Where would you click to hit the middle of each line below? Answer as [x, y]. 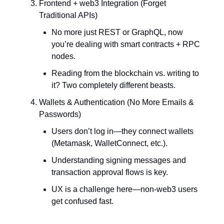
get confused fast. [82, 201]
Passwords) [60, 114]
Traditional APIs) [68, 15]
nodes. [63, 56]
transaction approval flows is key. [110, 172]
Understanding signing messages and [119, 160]
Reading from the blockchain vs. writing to [125, 73]
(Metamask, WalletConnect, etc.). [109, 143]
